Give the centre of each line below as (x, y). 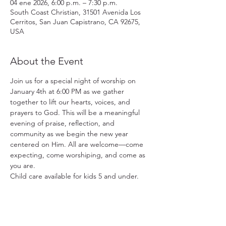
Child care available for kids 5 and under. (74, 176)
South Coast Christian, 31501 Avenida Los (75, 12)
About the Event (47, 61)
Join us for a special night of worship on (74, 81)
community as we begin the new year (70, 134)
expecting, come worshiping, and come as (79, 155)
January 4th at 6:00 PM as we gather (68, 91)
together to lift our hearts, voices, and (71, 102)
